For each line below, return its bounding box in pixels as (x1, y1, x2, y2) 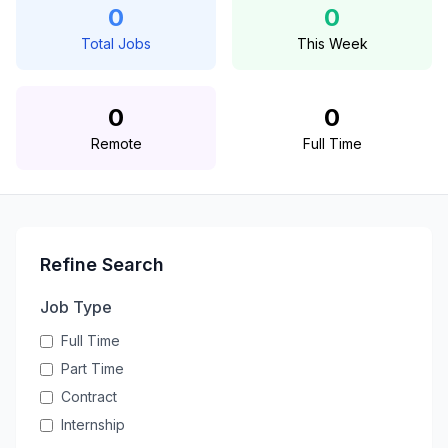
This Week (296, 35, 368, 52)
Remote (90, 135, 142, 152)
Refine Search (40, 254, 164, 275)
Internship (61, 416, 125, 433)
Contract (61, 388, 117, 405)
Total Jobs (81, 35, 151, 52)
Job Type (40, 297, 112, 317)
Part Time (61, 360, 124, 377)
